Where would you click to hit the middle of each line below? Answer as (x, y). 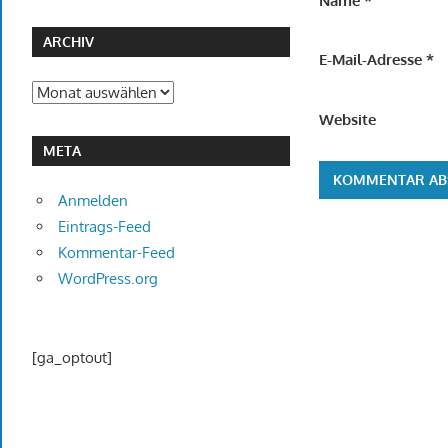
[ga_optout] (72, 357)
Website (348, 119)
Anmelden (92, 201)
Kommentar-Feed (116, 253)
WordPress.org (107, 279)
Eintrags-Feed (104, 227)
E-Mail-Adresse (373, 60)
